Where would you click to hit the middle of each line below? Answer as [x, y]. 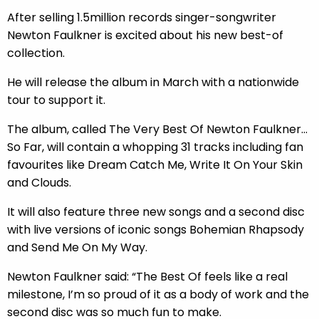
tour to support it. [56, 100]
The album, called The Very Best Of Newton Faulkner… [157, 130]
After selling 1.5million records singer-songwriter [142, 18]
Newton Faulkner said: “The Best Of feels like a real [147, 277]
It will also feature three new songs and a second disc [156, 212]
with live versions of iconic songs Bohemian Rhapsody [156, 230]
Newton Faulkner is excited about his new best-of [145, 36]
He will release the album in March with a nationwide [153, 83]
